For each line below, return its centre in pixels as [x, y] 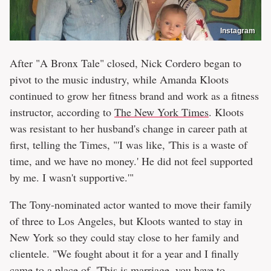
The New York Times [162, 112]
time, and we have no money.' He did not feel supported [131, 161]
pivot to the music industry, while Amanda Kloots [119, 79]
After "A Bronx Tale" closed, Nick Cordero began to [126, 63]
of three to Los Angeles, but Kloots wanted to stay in [126, 220]
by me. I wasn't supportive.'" [72, 177]
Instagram [238, 31]
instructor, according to [62, 112]
